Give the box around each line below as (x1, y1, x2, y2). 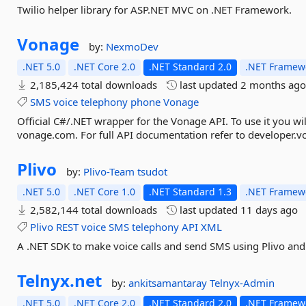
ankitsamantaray (128, 276, 210, 290)
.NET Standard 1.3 (149, 185, 232, 198)
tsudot (137, 165, 168, 178)
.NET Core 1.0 (74, 185, 136, 198)
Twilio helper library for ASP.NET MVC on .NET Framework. (17, 3, 292, 16)
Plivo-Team (83, 165, 138, 178)
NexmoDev (106, 40, 159, 53)
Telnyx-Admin (210, 276, 275, 290)
